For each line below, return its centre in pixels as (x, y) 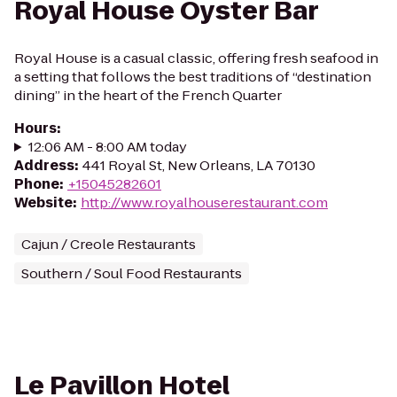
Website (43, 202)
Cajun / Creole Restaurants (109, 244)
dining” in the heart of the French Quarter (148, 95)
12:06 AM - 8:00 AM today (107, 147)
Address (44, 165)
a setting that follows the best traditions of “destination (193, 77)
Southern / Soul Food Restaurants (132, 273)
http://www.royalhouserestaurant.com (204, 202)
